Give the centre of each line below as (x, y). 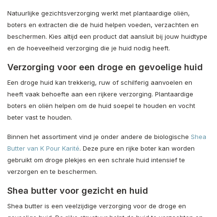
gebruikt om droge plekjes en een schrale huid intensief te (96, 160)
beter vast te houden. (40, 117)
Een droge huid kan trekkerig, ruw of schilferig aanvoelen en (100, 82)
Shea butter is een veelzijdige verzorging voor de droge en (97, 206)
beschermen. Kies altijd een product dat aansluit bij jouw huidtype (107, 36)
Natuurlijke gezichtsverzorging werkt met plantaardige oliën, (99, 13)
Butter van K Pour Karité (43, 148)
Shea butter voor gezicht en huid (78, 190)
